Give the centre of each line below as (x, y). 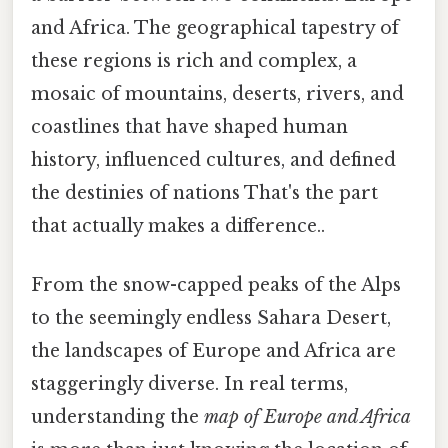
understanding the (117, 417)
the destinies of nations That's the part (204, 192)
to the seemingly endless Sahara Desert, (211, 318)
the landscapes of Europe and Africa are (213, 351)
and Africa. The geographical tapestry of (215, 27)
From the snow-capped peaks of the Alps (216, 285)
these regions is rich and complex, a (194, 60)
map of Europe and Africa (307, 417)
